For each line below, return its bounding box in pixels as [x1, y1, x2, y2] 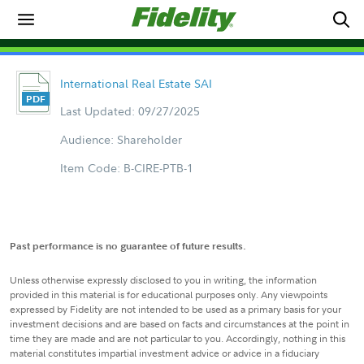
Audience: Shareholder [59, 132, 182, 147]
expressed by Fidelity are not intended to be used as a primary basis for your [10, 302, 341, 316]
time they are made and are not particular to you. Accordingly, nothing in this [10, 331, 345, 345]
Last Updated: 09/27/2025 [59, 103, 200, 119]
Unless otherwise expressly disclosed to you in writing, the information [10, 273, 317, 287]
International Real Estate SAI [59, 76, 212, 91]
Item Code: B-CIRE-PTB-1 [59, 160, 193, 175]
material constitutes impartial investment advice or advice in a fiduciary [10, 346, 319, 360]
